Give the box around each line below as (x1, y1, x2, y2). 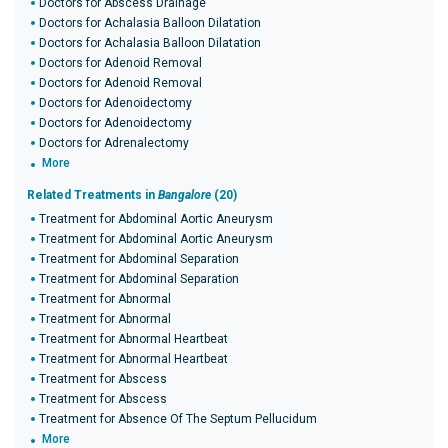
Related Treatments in (27, 188, 158, 202)
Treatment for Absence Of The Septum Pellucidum (39, 412, 317, 426)
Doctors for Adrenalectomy (39, 136, 189, 150)
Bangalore (158, 188, 211, 202)
